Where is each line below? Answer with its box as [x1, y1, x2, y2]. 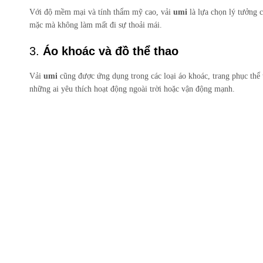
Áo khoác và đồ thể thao [43, 45, 178, 58]
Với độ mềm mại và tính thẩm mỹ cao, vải [29, 8, 173, 17]
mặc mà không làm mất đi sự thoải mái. [29, 21, 162, 30]
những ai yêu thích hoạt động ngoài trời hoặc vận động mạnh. [29, 85, 235, 94]
